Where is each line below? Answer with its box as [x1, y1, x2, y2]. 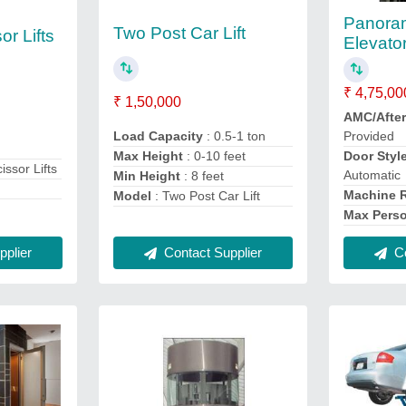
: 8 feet [183, 168, 224, 183]
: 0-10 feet [182, 148, 246, 163]
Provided [343, 129, 395, 143]
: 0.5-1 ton [206, 128, 266, 143]
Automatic [343, 168, 401, 182]
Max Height [112, 148, 183, 163]
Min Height [112, 168, 184, 183]
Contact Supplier [159, 244, 262, 260]
